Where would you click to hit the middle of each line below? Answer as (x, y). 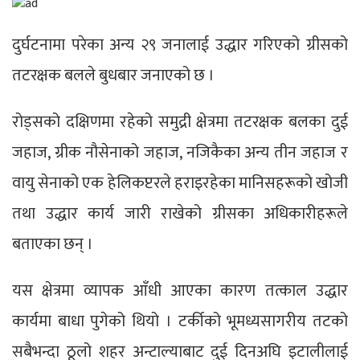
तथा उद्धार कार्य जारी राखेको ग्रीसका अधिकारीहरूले (180, 214)
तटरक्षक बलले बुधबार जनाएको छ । (113, 76)
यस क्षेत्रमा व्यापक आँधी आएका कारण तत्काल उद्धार (180, 291)
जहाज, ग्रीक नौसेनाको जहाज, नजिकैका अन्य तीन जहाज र (180, 153)
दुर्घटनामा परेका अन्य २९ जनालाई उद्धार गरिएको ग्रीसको (180, 45)
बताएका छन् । (53, 245)
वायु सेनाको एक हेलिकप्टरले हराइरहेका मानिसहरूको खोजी (180, 184)
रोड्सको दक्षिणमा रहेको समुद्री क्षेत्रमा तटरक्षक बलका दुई (180, 123)
